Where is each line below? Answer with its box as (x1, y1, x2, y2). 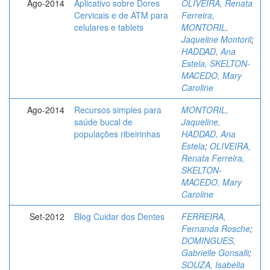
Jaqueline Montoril (181, 33, 251, 45)
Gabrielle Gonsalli (181, 246, 249, 259)
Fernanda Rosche (181, 222, 250, 234)
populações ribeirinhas (74, 128, 160, 140)
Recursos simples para (74, 104, 162, 116)
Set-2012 (30, 210, 64, 222)
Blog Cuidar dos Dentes (74, 210, 165, 222)
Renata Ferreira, (181, 152, 245, 164)
